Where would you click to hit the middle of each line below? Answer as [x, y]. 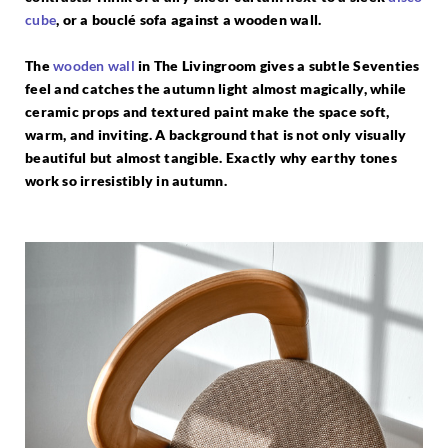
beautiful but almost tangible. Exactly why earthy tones [211, 157]
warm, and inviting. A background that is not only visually [216, 134]
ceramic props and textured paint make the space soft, [207, 111]
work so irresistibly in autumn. [126, 180]
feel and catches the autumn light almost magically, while [216, 88]
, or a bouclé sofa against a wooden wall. [189, 19]
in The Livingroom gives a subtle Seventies [277, 65]
